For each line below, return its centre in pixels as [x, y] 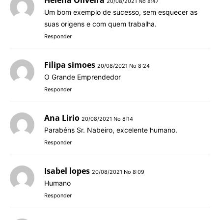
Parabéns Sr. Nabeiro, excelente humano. [111, 130]
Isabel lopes [67, 171]
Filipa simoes [70, 65]
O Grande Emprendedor [82, 77]
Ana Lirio [62, 118]
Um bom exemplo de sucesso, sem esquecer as [121, 12]
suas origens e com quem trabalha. [100, 24]
